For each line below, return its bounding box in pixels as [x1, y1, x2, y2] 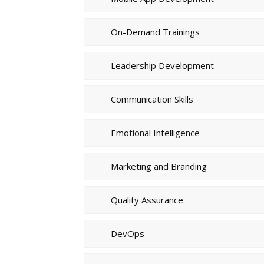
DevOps [111, 227, 144, 239]
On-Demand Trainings [111, 25, 200, 38]
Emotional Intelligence [111, 126, 200, 138]
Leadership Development [111, 59, 214, 71]
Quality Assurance [111, 193, 183, 206]
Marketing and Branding [111, 160, 207, 172]
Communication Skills [111, 93, 193, 105]
